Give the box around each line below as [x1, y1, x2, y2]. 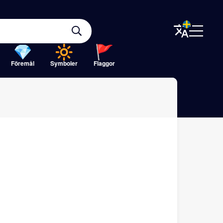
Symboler [50, 59, 78, 68]
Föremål [11, 59, 34, 68]
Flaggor [94, 59, 115, 68]
